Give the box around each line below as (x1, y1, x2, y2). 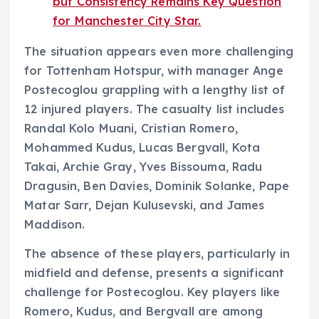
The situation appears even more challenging (24, 43, 294, 58)
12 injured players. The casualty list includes (24, 101, 285, 116)
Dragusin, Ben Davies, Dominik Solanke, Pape (24, 178, 290, 193)
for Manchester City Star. (53, 13, 202, 28)
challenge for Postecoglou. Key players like (24, 284, 281, 299)
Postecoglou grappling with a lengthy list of (24, 82, 286, 97)
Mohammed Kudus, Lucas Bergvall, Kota (24, 140, 261, 155)
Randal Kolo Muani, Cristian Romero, (24, 120, 239, 135)
